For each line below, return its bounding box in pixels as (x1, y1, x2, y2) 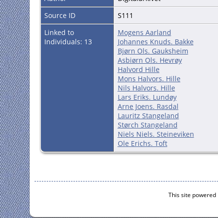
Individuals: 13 (44, 37, 92, 47)
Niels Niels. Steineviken (117, 129, 194, 139)
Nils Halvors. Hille (117, 83, 175, 93)
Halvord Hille (117, 65, 160, 74)
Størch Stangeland (117, 120, 178, 130)
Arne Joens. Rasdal (117, 102, 179, 111)
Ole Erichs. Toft (117, 139, 167, 148)
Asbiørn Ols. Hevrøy (117, 55, 182, 65)
